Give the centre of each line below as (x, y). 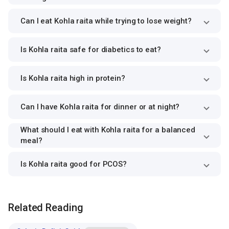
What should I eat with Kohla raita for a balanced (108, 130)
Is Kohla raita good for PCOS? (74, 164)
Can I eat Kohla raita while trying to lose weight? (106, 21)
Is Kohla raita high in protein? (73, 78)
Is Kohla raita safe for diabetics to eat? (91, 49)
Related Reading (46, 207)
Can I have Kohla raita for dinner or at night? (100, 107)
